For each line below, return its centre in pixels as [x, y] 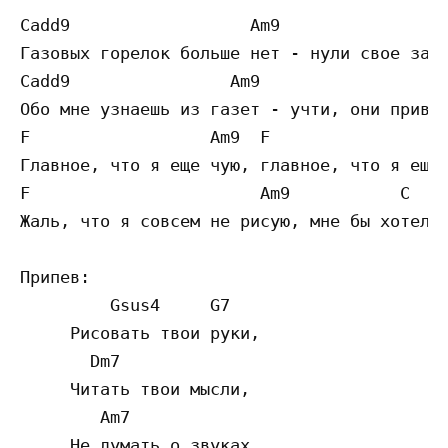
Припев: [55, 277]
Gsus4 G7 [125, 305]
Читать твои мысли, [135, 389]
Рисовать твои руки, [140, 333]
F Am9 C [215, 193]
